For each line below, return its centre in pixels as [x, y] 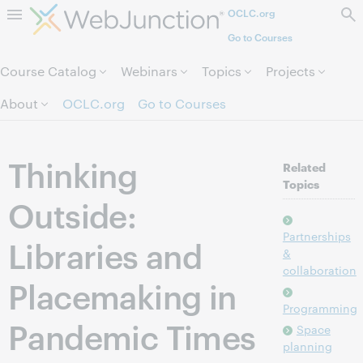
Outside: [73, 214]
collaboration [319, 270]
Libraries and [105, 254]
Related [304, 167]
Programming [320, 308]
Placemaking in [122, 295]
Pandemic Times [132, 335]
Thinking [73, 173]
